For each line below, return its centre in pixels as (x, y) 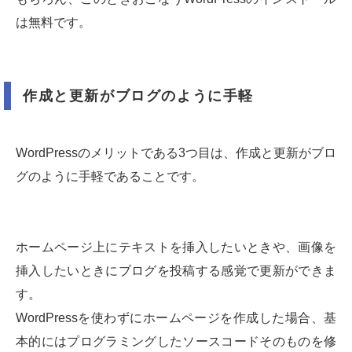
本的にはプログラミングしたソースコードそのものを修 (176, 342)
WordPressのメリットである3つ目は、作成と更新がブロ (176, 153)
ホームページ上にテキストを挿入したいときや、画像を (176, 247)
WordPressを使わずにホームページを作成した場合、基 (176, 318)
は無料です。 (53, 23)
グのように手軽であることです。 (110, 177)
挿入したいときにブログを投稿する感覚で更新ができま (176, 271)
